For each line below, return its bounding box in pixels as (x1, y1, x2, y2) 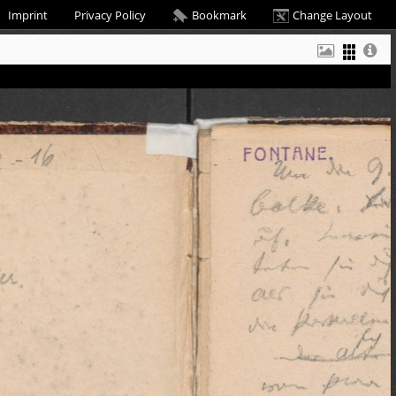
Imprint (8, 7, 48, 23)
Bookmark (192, 7, 247, 23)
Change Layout (293, 7, 372, 23)
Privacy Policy (74, 7, 146, 23)
